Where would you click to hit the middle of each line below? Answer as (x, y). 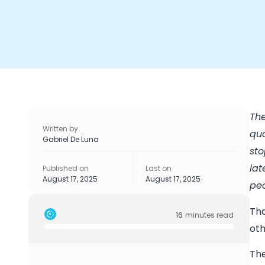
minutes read (210, 215)
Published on (66, 169)
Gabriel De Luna (71, 140)
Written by (60, 129)
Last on (158, 169)
